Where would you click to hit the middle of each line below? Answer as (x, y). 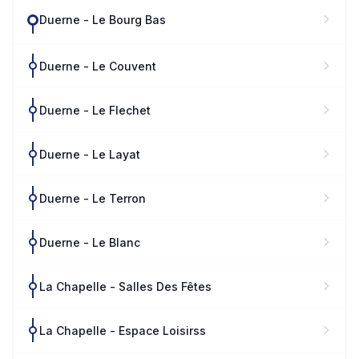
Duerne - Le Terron (93, 198)
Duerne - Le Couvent (98, 66)
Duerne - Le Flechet (95, 110)
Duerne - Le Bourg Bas (103, 20)
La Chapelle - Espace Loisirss (123, 331)
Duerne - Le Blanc (90, 242)
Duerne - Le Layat (90, 154)
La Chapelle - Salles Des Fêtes (125, 286)
